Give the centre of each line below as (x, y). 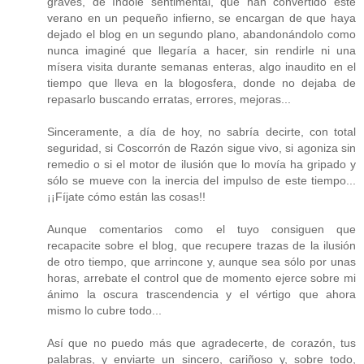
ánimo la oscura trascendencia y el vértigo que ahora (201, 295)
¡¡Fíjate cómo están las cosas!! (126, 197)
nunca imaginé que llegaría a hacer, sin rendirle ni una (201, 51)
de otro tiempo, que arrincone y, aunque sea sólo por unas (201, 262)
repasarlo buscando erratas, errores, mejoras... (169, 100)
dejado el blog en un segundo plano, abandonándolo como (201, 35)
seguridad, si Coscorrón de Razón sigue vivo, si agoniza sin (201, 148)
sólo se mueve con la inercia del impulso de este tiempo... (201, 181)
